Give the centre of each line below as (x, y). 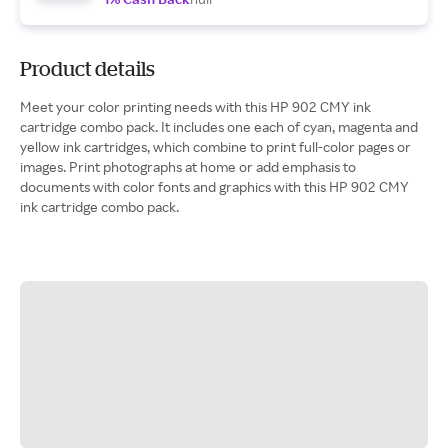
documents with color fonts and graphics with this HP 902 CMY (214, 186)
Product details (87, 68)
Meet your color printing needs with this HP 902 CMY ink (195, 106)
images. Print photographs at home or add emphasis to (188, 166)
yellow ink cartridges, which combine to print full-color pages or (215, 146)
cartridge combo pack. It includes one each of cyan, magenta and (219, 126)
